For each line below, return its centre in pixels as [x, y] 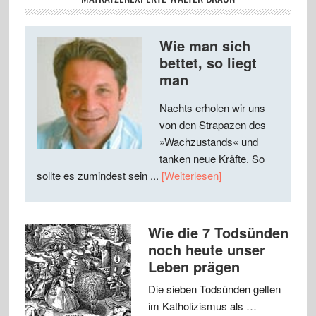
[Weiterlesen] [191, 176]
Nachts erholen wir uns [212, 108]
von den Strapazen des [212, 125]
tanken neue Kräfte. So [212, 159]
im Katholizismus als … [202, 306]
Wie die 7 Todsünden [218, 233]
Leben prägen [194, 267]
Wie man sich [205, 46]
